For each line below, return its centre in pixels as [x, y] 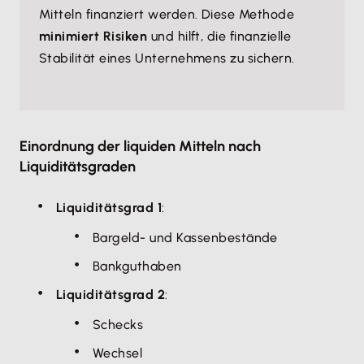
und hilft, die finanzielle [219, 36]
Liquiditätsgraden [78, 167]
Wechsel [118, 353]
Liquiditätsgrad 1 [109, 208]
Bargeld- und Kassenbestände [185, 238]
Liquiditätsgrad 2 [111, 295]
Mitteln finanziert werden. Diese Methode [167, 14]
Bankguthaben [137, 266]
